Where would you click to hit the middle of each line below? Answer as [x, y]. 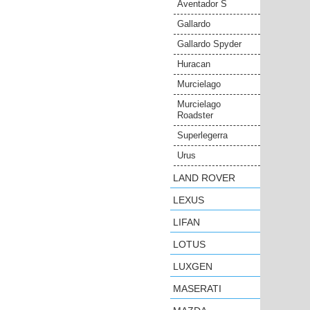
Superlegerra [202, 135]
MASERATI [197, 289]
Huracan [194, 64]
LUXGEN [193, 266]
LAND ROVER [204, 178]
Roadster [195, 115]
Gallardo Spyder [209, 44]
